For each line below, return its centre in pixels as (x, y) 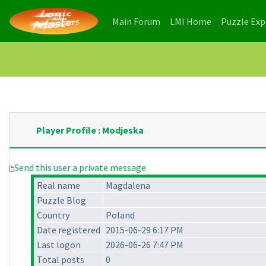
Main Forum (136, 21)
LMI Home (191, 21)
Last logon (59, 245)
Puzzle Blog (61, 200)
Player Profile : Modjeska (90, 130)
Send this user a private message (80, 168)
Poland (120, 215)
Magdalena (128, 186)
